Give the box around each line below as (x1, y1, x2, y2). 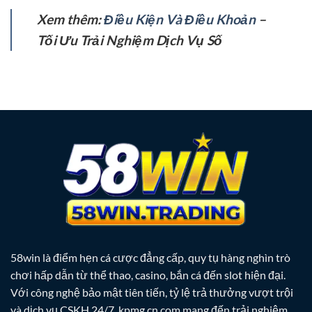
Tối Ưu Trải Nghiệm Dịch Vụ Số (37, 32, 222, 49)
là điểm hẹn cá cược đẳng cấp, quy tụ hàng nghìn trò (40, 251, 290, 265)
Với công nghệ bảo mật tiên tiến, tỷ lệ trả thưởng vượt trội (10, 286, 293, 299)
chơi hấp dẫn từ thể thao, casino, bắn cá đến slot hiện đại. (10, 268, 286, 282)
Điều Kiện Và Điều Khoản (104, 11, 256, 28)
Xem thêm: (37, 11, 104, 28)
